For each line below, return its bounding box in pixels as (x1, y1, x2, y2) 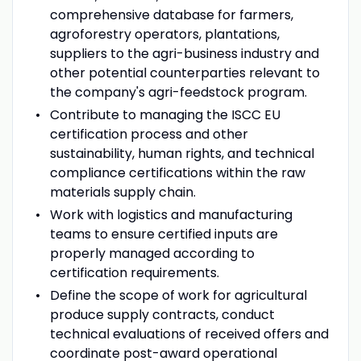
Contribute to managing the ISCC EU (49, 105, 280, 124)
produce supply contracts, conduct (49, 305, 275, 324)
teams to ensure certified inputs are (49, 224, 278, 243)
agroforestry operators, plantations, (49, 24, 280, 44)
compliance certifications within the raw (49, 163, 305, 182)
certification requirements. (49, 263, 219, 282)
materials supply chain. (49, 182, 196, 201)
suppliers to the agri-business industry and (49, 44, 319, 63)
